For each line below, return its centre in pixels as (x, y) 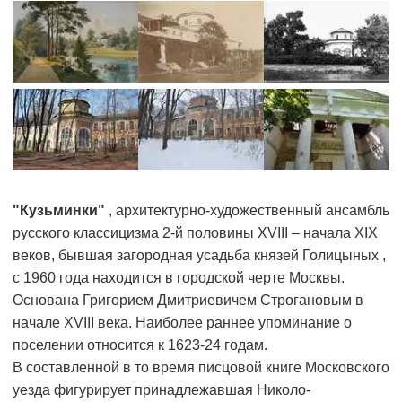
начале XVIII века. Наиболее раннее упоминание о (182, 323)
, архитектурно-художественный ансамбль (249, 211)
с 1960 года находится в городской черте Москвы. (179, 278)
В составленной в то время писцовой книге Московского (201, 368)
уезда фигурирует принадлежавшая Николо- (162, 390)
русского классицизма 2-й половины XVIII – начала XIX (195, 233)
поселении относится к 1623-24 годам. (140, 345)
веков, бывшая (65, 256)
